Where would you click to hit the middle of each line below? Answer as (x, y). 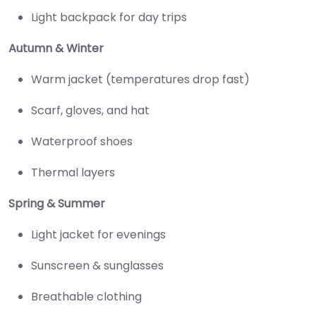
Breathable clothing (86, 296)
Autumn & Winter (56, 48)
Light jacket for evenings (98, 234)
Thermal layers (73, 172)
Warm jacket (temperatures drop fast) (140, 79)
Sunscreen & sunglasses (97, 265)
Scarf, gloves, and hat (90, 110)
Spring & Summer (57, 203)
